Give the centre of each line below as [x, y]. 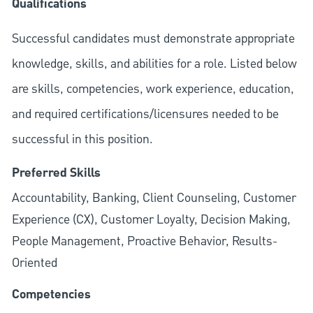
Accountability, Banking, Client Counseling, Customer [154, 198]
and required [46, 115]
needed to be [243, 115]
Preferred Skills [56, 174]
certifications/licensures [144, 115]
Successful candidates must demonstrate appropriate [153, 39]
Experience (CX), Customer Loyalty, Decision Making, [151, 220]
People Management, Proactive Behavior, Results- [144, 242]
